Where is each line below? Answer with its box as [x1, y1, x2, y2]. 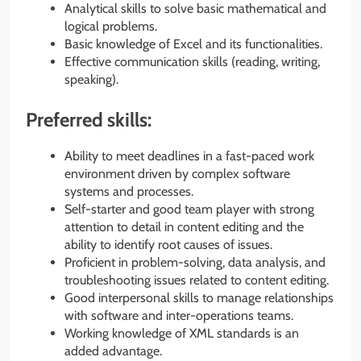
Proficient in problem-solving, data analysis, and [64, 255, 326, 271]
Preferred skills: [26, 108, 151, 132]
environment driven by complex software [64, 166, 290, 182]
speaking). [64, 72, 118, 88]
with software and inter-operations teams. [64, 308, 293, 324]
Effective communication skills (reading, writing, [64, 54, 320, 70]
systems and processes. [64, 184, 193, 200]
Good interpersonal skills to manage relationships [64, 290, 334, 306]
